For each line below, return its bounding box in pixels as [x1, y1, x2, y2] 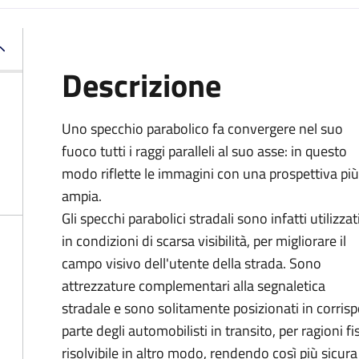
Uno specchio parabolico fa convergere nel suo [62, 118, 343, 139]
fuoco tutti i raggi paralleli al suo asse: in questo [62, 140, 347, 162]
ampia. [62, 185, 102, 207]
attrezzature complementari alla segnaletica [62, 275, 325, 296]
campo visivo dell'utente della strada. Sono [62, 252, 321, 274]
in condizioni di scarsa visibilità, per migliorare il [62, 230, 346, 252]
